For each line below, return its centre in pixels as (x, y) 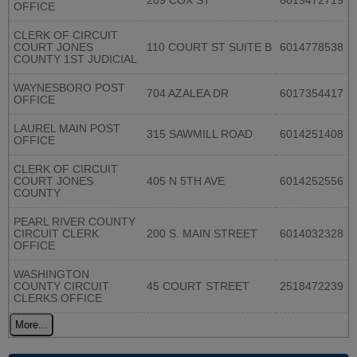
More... (31, 325)
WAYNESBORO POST (69, 88)
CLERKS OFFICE (58, 299)
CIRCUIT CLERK (56, 234)
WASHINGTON (51, 275)
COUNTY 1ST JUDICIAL (75, 60)
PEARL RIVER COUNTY (75, 222)
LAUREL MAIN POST (67, 129)
